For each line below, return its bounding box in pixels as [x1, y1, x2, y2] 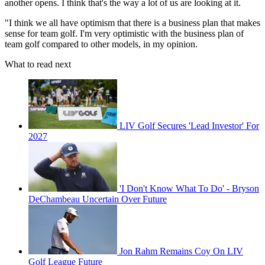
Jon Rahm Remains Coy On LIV [119, 246, 243, 257]
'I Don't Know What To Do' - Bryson [119, 183, 259, 194]
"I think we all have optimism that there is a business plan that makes [5, 18, 260, 28]
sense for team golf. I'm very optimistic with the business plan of [5, 28, 244, 39]
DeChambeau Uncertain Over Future [28, 194, 167, 205]
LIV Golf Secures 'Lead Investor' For [119, 121, 259, 131]
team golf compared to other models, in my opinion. [5, 39, 198, 50]
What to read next [5, 59, 71, 70]
